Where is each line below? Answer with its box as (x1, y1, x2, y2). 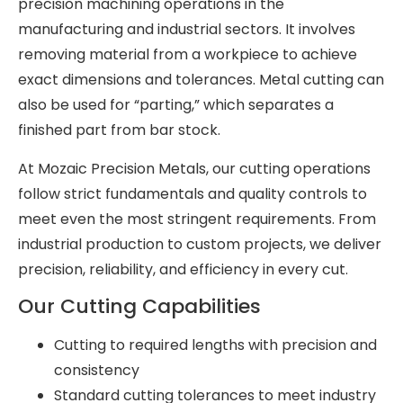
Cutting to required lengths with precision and (54, 335, 377, 356)
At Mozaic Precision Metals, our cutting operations (18, 157, 371, 179)
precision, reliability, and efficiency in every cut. (18, 258, 348, 280)
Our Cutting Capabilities (18, 292, 261, 321)
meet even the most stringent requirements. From (18, 208, 376, 229)
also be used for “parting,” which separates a (18, 94, 334, 116)
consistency (54, 360, 139, 381)
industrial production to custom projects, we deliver (18, 233, 381, 255)
